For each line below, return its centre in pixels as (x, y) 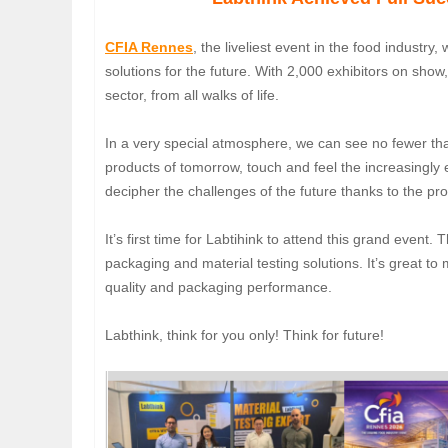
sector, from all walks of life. (192, 95)
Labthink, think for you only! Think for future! (244, 335)
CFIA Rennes (149, 47)
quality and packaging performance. (218, 287)
